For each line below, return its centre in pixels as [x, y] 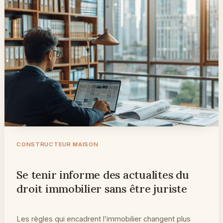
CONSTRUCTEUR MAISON [57, 144]
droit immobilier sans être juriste [102, 188]
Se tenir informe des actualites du [103, 174]
